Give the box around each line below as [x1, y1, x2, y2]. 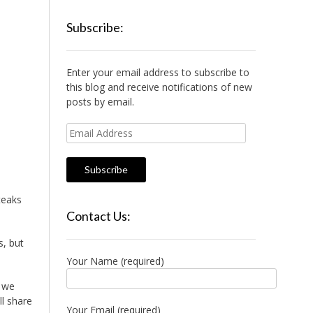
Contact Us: [66, 208, 131, 224]
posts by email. [66, 95, 134, 108]
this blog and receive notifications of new [66, 80, 252, 94]
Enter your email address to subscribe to [66, 66, 249, 79]
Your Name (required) [66, 254, 164, 268]
